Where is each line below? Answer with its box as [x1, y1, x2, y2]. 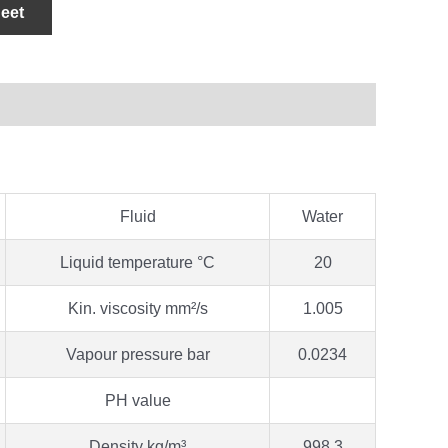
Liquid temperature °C [60, 253, 215, 271]
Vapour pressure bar [65, 345, 210, 363]
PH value [104, 391, 171, 409]
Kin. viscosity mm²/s [67, 299, 208, 317]
